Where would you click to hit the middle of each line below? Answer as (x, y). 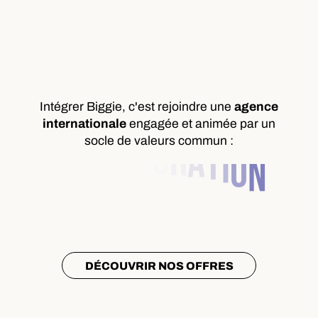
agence (256, 107)
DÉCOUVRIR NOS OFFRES (159, 265)
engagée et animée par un (201, 124)
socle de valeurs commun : (159, 141)
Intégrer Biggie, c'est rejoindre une (137, 107)
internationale (84, 124)
